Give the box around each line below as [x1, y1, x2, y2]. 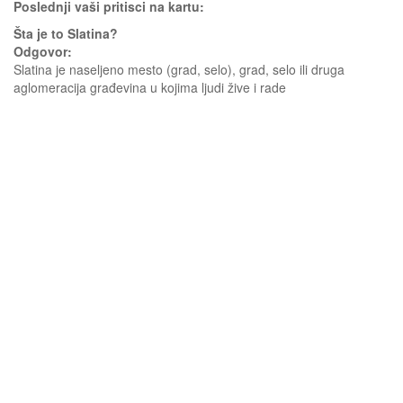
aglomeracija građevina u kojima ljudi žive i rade [13, 78, 286, 96]
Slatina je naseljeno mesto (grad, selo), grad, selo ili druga [13, 60, 345, 78]
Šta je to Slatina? [13, 24, 118, 42]
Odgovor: [13, 42, 72, 60]
